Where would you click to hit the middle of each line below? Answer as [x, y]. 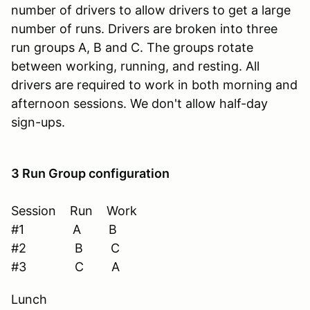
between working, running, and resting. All [135, 66]
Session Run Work [74, 210]
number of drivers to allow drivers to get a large [151, 10]
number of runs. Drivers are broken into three [144, 28]
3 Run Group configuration [90, 173]
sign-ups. [38, 122]
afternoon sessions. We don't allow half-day [139, 103]
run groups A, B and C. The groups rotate [132, 47]
